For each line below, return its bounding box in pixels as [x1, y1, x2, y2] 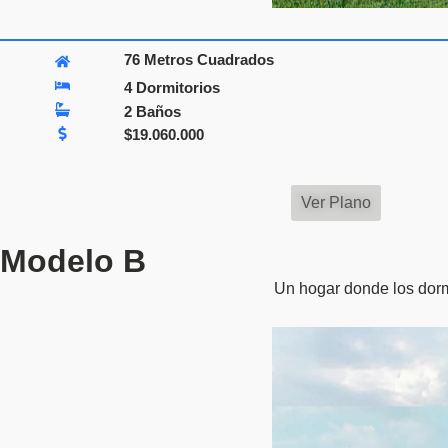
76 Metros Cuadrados [124, 50, 275, 68]
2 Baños [124, 103, 182, 120]
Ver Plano [301, 193, 371, 211]
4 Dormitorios [124, 79, 221, 96]
